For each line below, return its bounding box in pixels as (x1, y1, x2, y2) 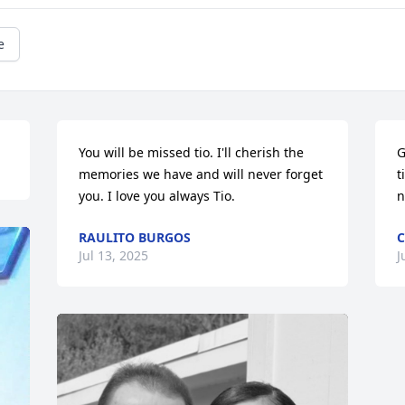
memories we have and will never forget (79, 165, 324, 183)
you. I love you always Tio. (79, 187, 236, 204)
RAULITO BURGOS (79, 229, 192, 246)
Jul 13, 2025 (79, 247, 149, 264)
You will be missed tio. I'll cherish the (79, 144, 305, 161)
